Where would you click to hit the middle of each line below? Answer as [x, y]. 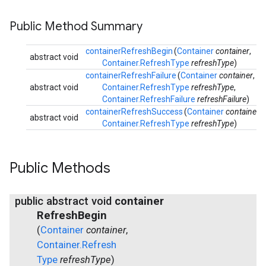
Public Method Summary [76, 26]
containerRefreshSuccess [134, 112]
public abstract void [65, 201]
